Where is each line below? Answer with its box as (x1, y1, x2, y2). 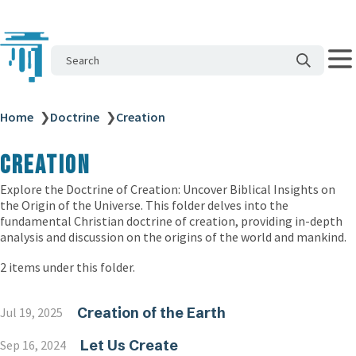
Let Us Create (79, 336, 178, 354)
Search (66, 52, 99, 68)
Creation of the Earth (76, 304, 226, 322)
